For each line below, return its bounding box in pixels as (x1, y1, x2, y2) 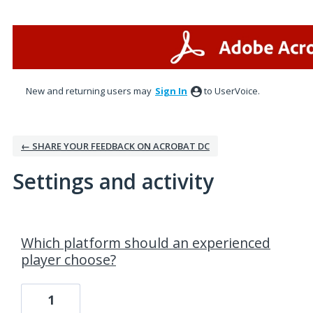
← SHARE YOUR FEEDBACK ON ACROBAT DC (21, 140, 210, 152)
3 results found (8, 218, 87, 233)
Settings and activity (13, 167, 214, 196)
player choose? (21, 250, 116, 269)
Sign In (155, 85, 187, 97)
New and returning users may (26, 85, 154, 97)
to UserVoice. (204, 85, 260, 97)
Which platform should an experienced (21, 233, 270, 252)
